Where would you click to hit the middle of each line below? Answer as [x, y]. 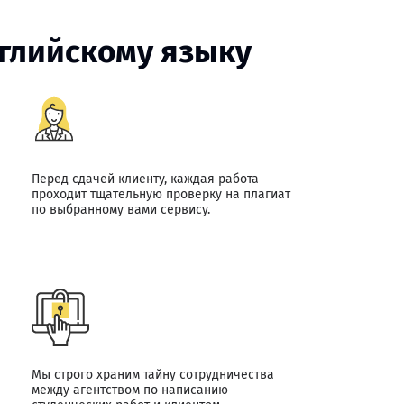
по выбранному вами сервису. [120, 210]
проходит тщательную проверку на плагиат [161, 194]
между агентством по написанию [129, 390]
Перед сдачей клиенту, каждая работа [145, 179]
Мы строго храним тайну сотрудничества [152, 375]
